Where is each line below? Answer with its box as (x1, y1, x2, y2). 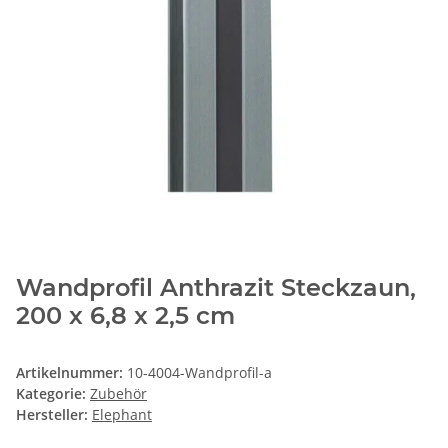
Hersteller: (16, 405, 88, 425)
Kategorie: (16, 384, 90, 404)
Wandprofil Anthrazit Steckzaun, (16, 273, 416, 303)
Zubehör (90, 384, 147, 404)
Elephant (92, 405, 152, 425)
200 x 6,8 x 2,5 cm (16, 301, 235, 331)
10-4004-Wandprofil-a (127, 363, 272, 383)
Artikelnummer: (16, 363, 127, 383)
